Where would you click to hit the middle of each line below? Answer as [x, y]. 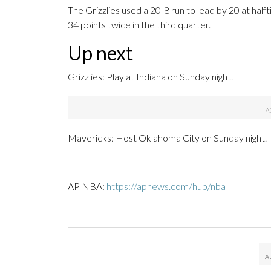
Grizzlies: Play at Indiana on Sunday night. [150, 77]
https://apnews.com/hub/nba [166, 186]
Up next [100, 53]
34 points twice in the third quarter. [139, 25]
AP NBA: [87, 186]
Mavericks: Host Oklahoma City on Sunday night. [167, 138]
